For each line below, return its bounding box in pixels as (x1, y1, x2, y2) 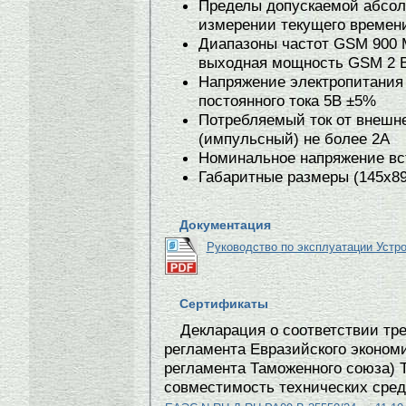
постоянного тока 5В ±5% (198, 92, 376, 110)
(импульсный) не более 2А (198, 130, 390, 148)
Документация (179, 217, 271, 232)
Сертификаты (179, 296, 268, 311)
